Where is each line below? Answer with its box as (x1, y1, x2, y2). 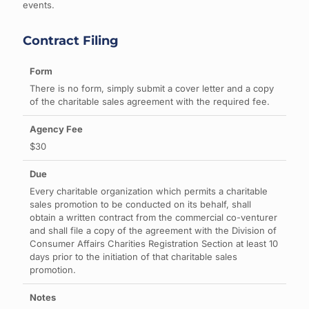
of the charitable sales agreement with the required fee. (30, 96, 270, 107)
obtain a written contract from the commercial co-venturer (30, 212, 277, 223)
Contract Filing (23, 33, 119, 48)
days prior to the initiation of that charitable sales (30, 251, 237, 262)
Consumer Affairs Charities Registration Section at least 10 (30, 238, 278, 249)
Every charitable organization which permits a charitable (30, 186, 268, 197)
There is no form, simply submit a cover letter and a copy (30, 83, 274, 94)
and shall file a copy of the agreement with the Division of (30, 225, 277, 236)
